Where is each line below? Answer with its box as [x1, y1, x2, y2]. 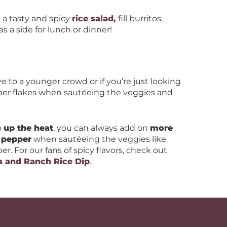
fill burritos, [116, 14, 163, 23]
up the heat [4, 123, 53, 133]
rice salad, [72, 14, 116, 23]
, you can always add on [53, 123, 150, 133]
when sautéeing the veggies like [31, 134, 166, 144]
